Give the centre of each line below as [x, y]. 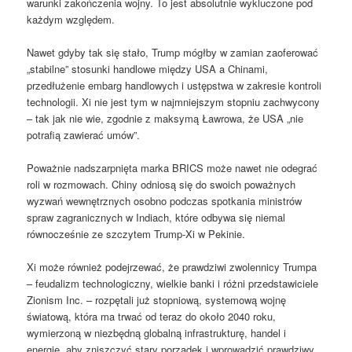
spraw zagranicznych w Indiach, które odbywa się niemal [156, 217]
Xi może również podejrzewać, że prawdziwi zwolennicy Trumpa [172, 267]
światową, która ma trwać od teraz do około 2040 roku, [152, 317]
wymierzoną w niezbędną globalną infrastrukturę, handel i [157, 333]
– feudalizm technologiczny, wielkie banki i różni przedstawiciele [173, 284]
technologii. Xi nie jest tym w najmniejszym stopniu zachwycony [174, 101]
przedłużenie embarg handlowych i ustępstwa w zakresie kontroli [174, 85]
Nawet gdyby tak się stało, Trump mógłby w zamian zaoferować [173, 52]
